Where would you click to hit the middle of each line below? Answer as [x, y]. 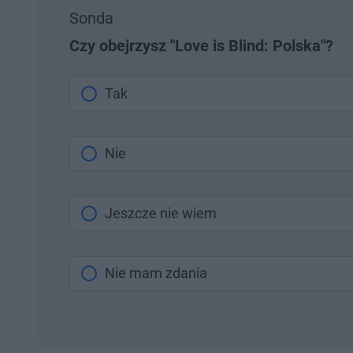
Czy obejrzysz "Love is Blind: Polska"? [201, 46]
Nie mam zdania [156, 273]
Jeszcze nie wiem [161, 214]
